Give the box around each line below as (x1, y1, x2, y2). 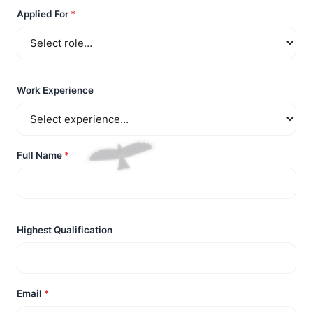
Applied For (17, 8, 71, 20)
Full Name (17, 150, 64, 161)
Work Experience (17, 85, 94, 96)
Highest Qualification (17, 224, 112, 235)
